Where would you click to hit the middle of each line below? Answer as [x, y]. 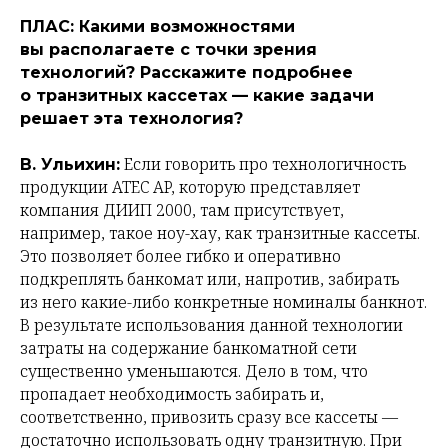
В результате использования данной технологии [211, 325]
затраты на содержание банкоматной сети [188, 348]
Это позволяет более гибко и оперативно [180, 256]
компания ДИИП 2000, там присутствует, [182, 210]
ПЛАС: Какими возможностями [157, 27]
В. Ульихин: [70, 165]
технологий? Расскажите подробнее [186, 73]
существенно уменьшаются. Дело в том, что [194, 371]
